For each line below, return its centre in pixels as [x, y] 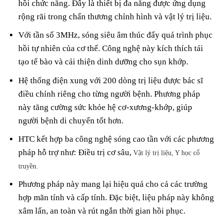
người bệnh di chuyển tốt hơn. [71, 120]
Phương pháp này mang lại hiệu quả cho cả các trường [113, 184]
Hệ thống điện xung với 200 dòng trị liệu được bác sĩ [111, 80]
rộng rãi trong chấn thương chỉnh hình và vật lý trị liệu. [115, 17]
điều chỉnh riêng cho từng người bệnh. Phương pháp [110, 94]
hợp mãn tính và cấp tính [62, 197]
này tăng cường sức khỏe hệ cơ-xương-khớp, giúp [106, 107]
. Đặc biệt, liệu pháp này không [160, 197]
